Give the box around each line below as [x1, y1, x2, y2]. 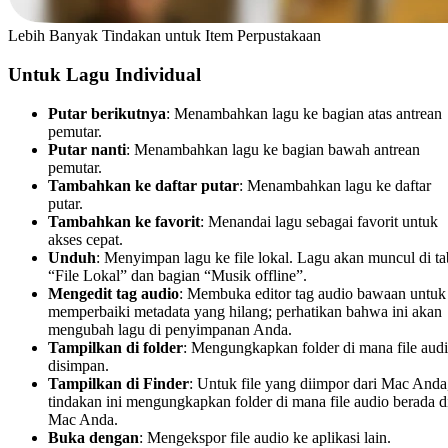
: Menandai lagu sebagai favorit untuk [200, 212, 438, 230]
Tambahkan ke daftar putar [48, 176, 239, 194]
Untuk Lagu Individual [8, 64, 201, 86]
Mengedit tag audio [48, 284, 179, 302]
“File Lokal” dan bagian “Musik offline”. [48, 266, 307, 284]
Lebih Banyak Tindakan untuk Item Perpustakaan [8, 27, 321, 45]
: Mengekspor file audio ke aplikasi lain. [139, 428, 391, 446]
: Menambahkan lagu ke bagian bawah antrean [126, 140, 420, 158]
